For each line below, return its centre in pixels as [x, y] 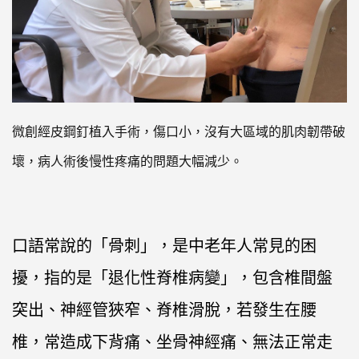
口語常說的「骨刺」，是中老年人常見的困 [164, 246]
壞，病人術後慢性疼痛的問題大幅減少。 [127, 162]
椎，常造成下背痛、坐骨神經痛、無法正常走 [172, 342]
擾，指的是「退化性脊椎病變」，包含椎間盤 [172, 278]
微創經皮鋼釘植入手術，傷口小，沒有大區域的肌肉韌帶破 [179, 132]
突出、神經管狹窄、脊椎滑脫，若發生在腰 [164, 310]
